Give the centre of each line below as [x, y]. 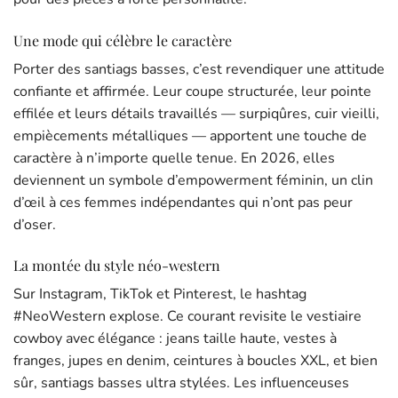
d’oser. [35, 224]
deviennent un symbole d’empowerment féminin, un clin [193, 180]
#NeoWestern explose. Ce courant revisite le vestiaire [187, 317]
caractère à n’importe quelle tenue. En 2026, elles [174, 158]
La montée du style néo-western [117, 266]
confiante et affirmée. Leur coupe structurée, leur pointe [192, 91]
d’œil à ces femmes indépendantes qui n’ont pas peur [183, 202]
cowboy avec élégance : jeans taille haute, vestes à [175, 339]
